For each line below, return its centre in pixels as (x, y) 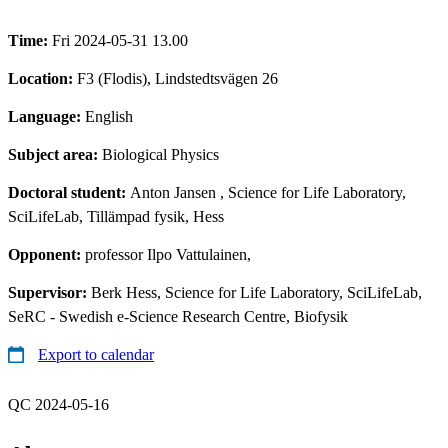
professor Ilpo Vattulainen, (168, 254)
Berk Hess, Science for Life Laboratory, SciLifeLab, (256, 292)
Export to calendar (96, 354)
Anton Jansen (173, 192)
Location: (42, 78)
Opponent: (46, 254)
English (109, 116)
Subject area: (55, 154)
